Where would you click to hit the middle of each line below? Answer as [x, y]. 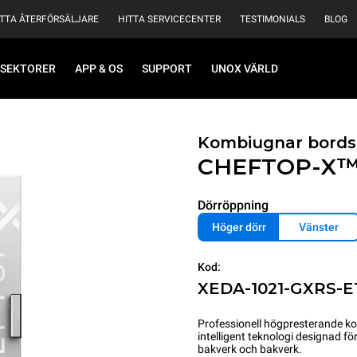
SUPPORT [167, 69]
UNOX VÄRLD [245, 69]
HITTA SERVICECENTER [169, 19]
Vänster [319, 227]
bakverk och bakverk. [250, 349]
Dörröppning [233, 205]
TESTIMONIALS [273, 19]
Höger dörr [239, 227]
